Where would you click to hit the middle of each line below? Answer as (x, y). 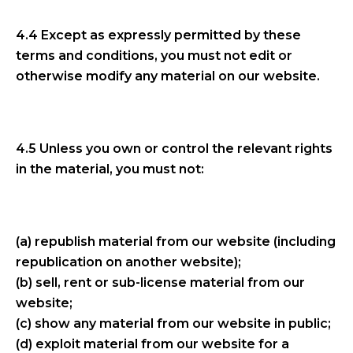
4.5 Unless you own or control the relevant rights (174, 148)
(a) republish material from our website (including (176, 241)
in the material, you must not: (110, 169)
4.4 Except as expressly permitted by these (158, 35)
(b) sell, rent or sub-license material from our (160, 282)
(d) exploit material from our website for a (152, 344)
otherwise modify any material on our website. (168, 76)
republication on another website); (128, 262)
